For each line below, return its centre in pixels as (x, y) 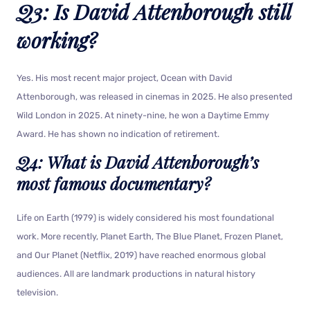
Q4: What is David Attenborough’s (138, 162)
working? (57, 40)
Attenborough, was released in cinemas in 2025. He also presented (155, 96)
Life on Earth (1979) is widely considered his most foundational (145, 217)
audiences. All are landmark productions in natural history (136, 273)
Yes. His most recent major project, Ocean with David (125, 77)
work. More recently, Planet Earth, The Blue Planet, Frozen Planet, (150, 236)
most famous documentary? (114, 183)
